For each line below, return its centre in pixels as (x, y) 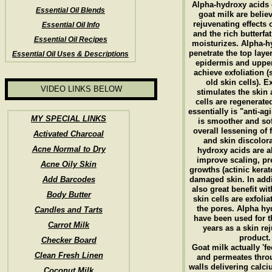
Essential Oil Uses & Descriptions (70, 54)
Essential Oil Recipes (70, 39)
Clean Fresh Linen (69, 255)
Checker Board (69, 240)
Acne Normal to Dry (69, 149)
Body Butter (69, 195)
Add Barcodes (69, 179)
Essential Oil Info (70, 25)
